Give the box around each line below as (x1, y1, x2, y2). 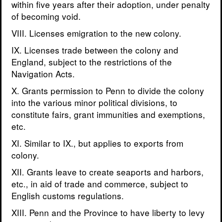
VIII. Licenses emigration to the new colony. (11, 27, 181, 40)
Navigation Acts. (11, 67, 75, 80)
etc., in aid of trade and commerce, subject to (11, 177, 188, 190)
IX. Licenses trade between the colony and (11, 44, 178, 56)
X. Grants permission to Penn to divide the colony (11, 84, 204, 97)
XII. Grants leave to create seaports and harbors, (11, 166, 204, 178)
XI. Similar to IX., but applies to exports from (11, 137, 183, 150)
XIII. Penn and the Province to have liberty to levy (11, 206, 205, 219)
